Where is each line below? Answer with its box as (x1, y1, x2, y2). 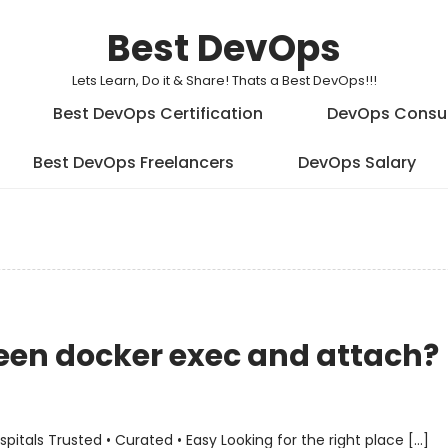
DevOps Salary (297, 151, 416, 174)
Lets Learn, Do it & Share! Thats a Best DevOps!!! (71, 71, 377, 90)
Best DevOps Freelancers (32, 151, 234, 174)
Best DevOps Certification (53, 102, 263, 125)
